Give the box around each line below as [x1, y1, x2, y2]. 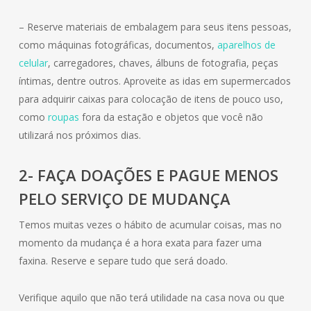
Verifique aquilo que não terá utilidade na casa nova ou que [18, 291, 285, 304]
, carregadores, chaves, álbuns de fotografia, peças [47, 56, 278, 69]
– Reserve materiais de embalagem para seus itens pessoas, [18, 20, 292, 33]
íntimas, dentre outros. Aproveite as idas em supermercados [18, 74, 291, 87]
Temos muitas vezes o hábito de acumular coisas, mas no [18, 218, 282, 231]
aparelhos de [217, 38, 276, 51]
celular [18, 56, 48, 69]
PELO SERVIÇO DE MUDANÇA [18, 188, 230, 209]
